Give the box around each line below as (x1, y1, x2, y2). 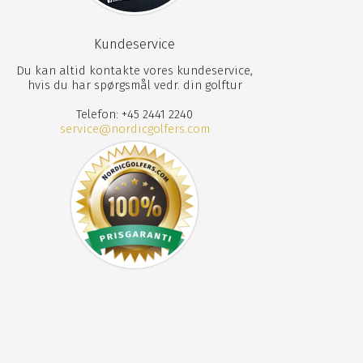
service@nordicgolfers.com (59, 121, 210, 136)
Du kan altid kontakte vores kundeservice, (16, 62, 253, 78)
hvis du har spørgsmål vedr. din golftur (27, 77, 242, 92)
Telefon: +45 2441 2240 (76, 106, 193, 122)
